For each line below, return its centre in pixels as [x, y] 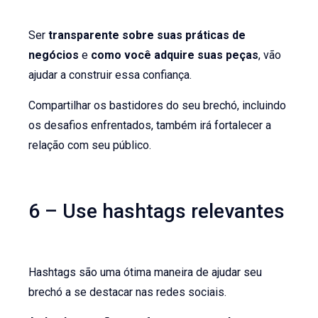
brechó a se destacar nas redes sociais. [128, 292]
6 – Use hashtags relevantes [157, 211]
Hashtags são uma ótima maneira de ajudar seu [146, 272]
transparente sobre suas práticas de [147, 35]
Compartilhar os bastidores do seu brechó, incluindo [158, 105]
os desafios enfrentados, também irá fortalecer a [150, 125]
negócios [54, 55]
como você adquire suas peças [175, 55]
